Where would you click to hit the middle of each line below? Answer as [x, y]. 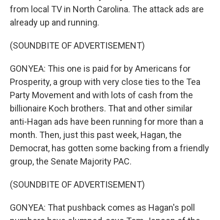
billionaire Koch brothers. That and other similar [101, 108]
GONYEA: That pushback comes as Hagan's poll [102, 207]
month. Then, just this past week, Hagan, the [96, 135]
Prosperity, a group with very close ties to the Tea [105, 82]
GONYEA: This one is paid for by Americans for [100, 69]
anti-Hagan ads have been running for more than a [107, 122]
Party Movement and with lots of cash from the [101, 95]
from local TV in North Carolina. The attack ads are [107, 9]
